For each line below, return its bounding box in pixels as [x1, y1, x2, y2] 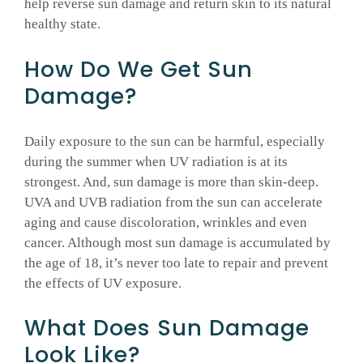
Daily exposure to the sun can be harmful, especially [24, 133, 325, 149]
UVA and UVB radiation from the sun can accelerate [24, 194, 322, 210]
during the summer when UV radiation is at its [24, 153, 288, 169]
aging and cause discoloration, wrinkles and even [24, 214, 307, 230]
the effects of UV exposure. [24, 275, 181, 291]
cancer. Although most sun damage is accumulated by [24, 234, 331, 250]
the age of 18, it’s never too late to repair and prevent [24, 254, 328, 271]
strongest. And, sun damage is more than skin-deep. [24, 173, 318, 190]
